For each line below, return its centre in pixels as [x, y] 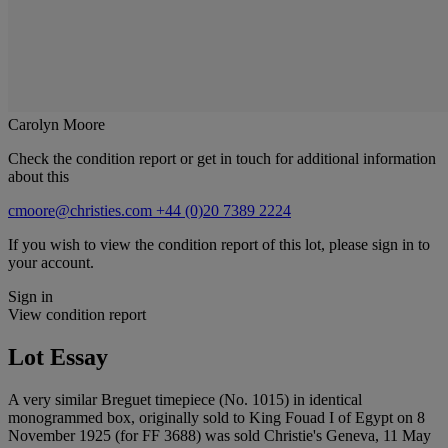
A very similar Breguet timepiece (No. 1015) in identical [185, 399]
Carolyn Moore [56, 124]
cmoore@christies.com [82, 210]
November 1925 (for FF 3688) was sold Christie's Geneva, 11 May [219, 435]
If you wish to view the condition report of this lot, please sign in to [219, 244]
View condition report [77, 314]
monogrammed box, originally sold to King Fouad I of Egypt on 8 [216, 417]
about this [38, 176]
